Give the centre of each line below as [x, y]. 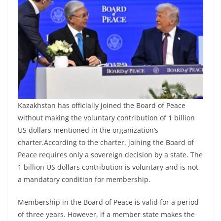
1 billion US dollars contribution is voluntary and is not [108, 167]
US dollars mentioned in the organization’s [88, 130]
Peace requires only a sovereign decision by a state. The [110, 155]
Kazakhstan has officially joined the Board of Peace [102, 106]
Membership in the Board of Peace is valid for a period [108, 202]
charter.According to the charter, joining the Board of [106, 143]
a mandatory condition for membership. [84, 180]
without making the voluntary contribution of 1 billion [106, 118]
